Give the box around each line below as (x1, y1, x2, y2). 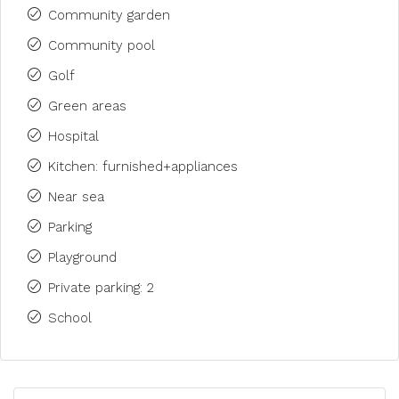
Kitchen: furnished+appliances (48, 159, 238, 175)
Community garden (48, 7, 170, 23)
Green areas (48, 98, 126, 114)
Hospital (48, 128, 99, 144)
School (48, 310, 92, 326)
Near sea (48, 189, 104, 205)
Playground (48, 249, 117, 265)
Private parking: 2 (48, 280, 154, 296)
